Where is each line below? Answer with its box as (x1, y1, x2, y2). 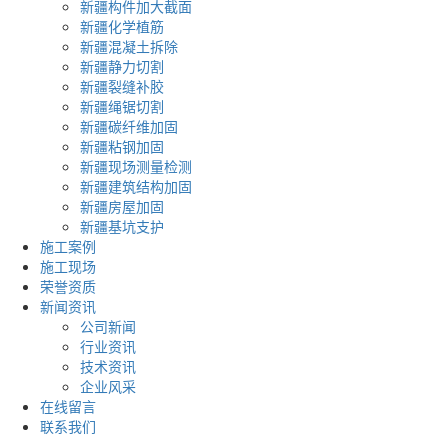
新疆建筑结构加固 (80, 176, 192, 197)
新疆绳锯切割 (80, 96, 164, 117)
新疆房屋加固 (80, 196, 164, 217)
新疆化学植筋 (80, 16, 164, 37)
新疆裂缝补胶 (80, 76, 164, 97)
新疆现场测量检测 (80, 156, 192, 177)
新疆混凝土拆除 (80, 36, 178, 57)
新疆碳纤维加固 (80, 116, 178, 137)
